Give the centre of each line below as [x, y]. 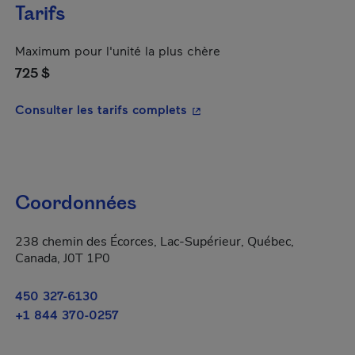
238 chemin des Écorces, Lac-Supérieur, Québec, [155, 242]
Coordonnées [76, 204]
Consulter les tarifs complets [101, 109]
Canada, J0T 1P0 [63, 258]
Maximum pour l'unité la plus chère [118, 50]
